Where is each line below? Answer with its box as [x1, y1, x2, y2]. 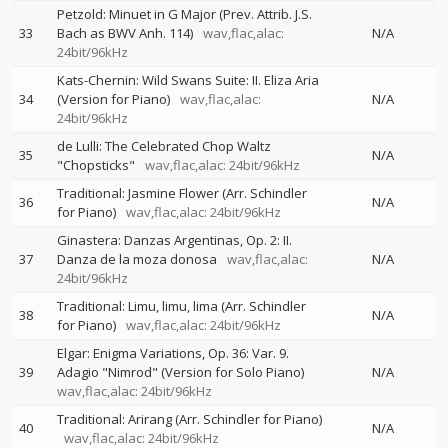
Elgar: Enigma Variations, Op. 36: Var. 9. [57, 344, 289, 363]
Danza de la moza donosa [57, 250, 217, 269]
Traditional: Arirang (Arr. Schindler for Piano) [57, 410, 322, 429]
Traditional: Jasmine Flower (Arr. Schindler [57, 184, 307, 203]
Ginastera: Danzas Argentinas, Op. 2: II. [57, 231, 292, 250]
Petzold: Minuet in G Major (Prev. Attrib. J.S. [57, 5, 312, 24]
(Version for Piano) [57, 90, 170, 109]
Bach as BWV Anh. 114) [57, 24, 193, 43]
